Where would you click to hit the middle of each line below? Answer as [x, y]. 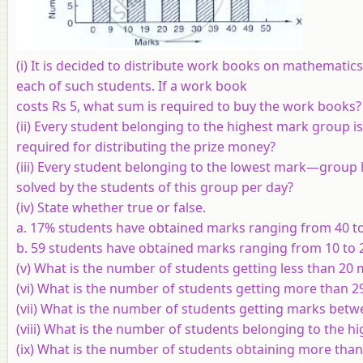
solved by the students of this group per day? [155, 187]
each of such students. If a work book [132, 85]
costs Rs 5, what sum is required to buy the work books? [189, 106]
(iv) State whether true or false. [111, 207]
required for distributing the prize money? [146, 146]
